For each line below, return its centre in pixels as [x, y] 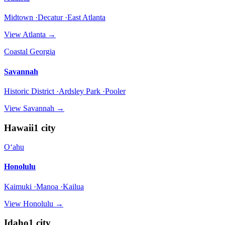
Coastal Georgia [30, 52]
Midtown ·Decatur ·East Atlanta [55, 18]
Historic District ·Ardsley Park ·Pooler [65, 91]
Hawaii [19, 128]
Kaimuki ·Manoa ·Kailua [44, 186]
